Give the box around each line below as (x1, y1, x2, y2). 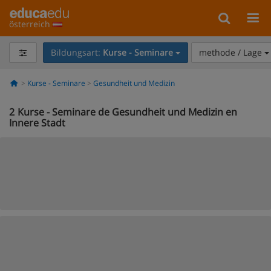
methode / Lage (198, 47, 264, 58)
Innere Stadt (9, 116, 65, 129)
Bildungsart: (50, 47, 103, 58)
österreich (9, 18, 53, 30)
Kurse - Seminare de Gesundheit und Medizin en (18, 105, 237, 119)
